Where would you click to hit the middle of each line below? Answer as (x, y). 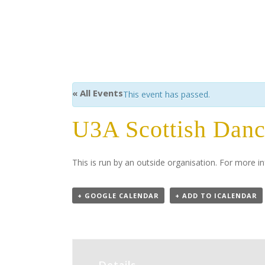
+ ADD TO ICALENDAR (216, 195)
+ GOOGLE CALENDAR (118, 195)
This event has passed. (167, 94)
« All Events (98, 93)
